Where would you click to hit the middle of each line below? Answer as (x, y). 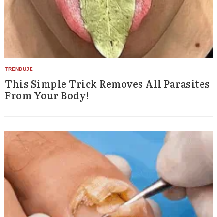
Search (34, 139)
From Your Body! (47, 95)
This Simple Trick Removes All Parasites (108, 84)
